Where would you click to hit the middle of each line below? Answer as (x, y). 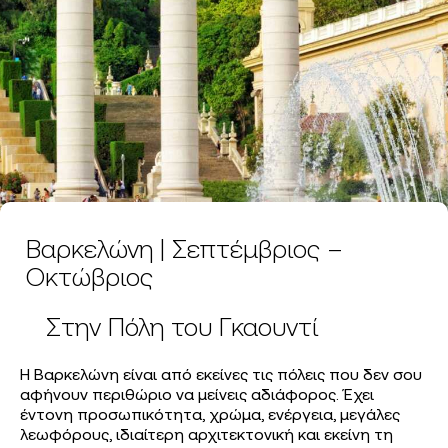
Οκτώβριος (89, 279)
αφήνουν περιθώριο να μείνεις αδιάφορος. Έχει (197, 396)
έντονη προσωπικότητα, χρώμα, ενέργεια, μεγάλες (210, 416)
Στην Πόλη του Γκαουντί (182, 329)
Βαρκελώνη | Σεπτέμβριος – (184, 251)
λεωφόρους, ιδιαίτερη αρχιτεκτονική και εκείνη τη (206, 436)
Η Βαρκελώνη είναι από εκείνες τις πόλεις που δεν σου (221, 376)
